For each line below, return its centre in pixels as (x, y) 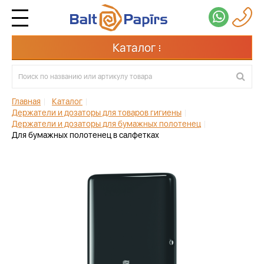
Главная (26, 101)
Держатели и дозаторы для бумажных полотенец (106, 124)
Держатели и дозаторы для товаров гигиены (97, 113)
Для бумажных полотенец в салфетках (85, 135)
